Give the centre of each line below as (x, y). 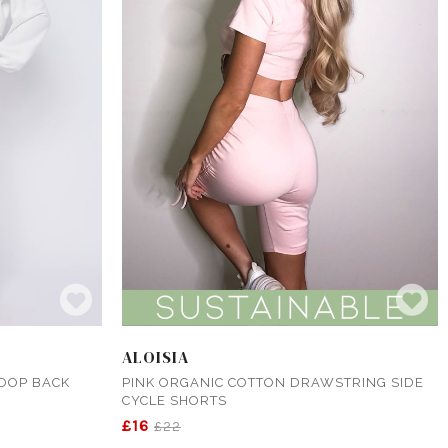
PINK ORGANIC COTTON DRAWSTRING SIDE (273, 382)
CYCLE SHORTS (174, 400)
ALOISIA (155, 356)
